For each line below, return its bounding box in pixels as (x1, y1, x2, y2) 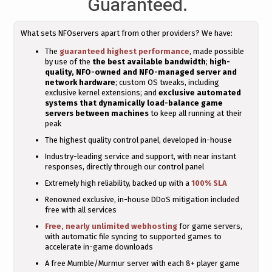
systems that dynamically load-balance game (45, 98, 223, 107)
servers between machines (45, 108, 149, 118)
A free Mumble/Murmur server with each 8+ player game (45, 258, 240, 268)
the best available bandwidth (92, 56, 206, 66)
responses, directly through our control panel (45, 161, 204, 171)
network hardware (45, 77, 115, 87)
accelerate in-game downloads (45, 242, 153, 251)
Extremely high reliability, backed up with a (45, 178, 191, 188)
